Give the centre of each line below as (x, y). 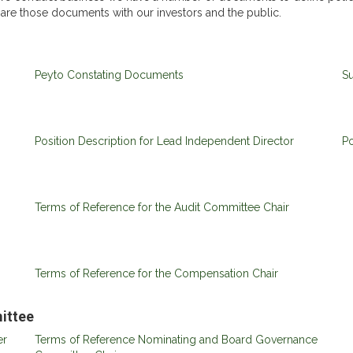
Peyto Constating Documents (109, 75)
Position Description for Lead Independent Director (164, 141)
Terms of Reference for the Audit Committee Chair (162, 207)
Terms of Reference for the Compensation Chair (156, 273)
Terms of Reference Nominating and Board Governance (176, 340)
